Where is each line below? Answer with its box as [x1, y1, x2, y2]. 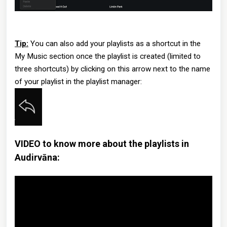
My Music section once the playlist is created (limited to [15, 52, 201, 61]
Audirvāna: [15, 152, 60, 163]
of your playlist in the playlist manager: [15, 77, 142, 87]
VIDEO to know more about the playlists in [15, 138, 189, 149]
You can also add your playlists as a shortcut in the [28, 39, 201, 49]
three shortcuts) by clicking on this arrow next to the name [15, 64, 210, 74]
